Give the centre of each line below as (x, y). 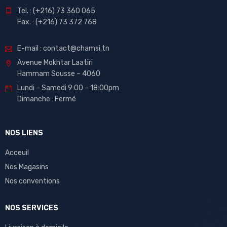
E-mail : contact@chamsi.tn (63, 49)
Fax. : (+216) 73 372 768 (57, 22)
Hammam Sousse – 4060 (59, 74)
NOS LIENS (24, 133)
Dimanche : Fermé (47, 99)
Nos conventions (32, 181)
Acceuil (17, 153)
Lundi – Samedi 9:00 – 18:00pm (68, 88)
